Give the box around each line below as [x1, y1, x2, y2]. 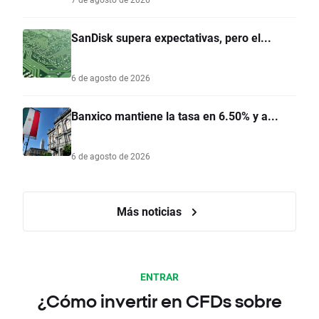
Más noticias [116, 204, 184, 219]
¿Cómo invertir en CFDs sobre [37, 291, 282, 312]
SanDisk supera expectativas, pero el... [71, 30, 271, 46]
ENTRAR [140, 270, 179, 284]
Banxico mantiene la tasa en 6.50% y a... [71, 108, 278, 124]
